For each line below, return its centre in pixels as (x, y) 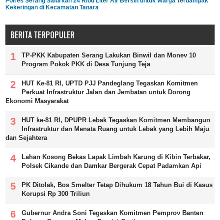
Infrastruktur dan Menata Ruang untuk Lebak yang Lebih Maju (116, 129)
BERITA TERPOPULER (43, 35)
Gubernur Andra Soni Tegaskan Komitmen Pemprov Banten (113, 213)
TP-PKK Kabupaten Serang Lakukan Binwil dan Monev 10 (109, 55)
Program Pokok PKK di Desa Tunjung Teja (86, 64)
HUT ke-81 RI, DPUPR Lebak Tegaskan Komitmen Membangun (116, 120)
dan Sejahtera (27, 138)
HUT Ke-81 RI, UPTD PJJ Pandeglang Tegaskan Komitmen (110, 83)
